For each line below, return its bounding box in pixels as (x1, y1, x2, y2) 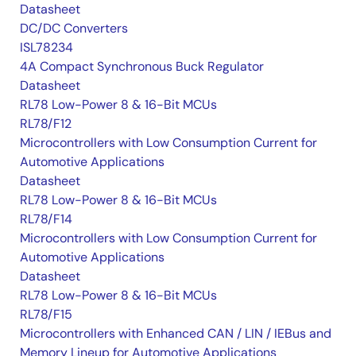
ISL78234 (20, 39, 73, 56)
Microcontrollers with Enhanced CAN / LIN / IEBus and (20, 325, 331, 342)
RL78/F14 (20, 211, 72, 227)
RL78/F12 (20, 115, 72, 132)
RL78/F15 (20, 306, 72, 323)
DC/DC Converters (20, 20, 128, 37)
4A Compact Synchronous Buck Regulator (20, 58, 264, 75)
